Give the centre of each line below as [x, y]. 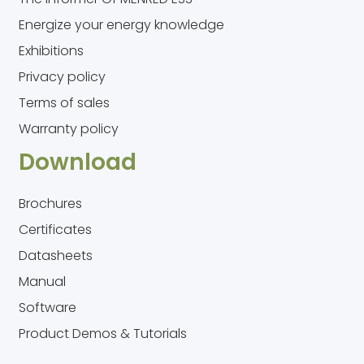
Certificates [56, 230]
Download [78, 162]
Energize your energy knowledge [122, 25]
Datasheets [56, 256]
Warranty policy [69, 129]
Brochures [51, 204]
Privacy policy [63, 77]
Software [48, 308]
